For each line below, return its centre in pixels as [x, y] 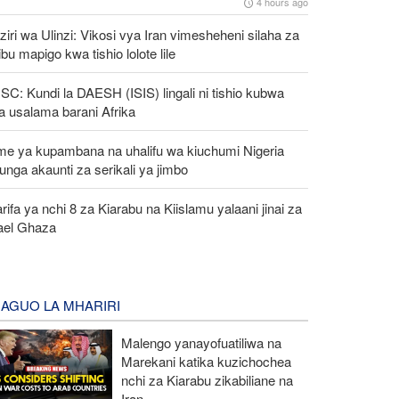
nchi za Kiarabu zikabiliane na [207, 379]
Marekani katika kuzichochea [206, 361]
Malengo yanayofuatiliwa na [201, 342]
